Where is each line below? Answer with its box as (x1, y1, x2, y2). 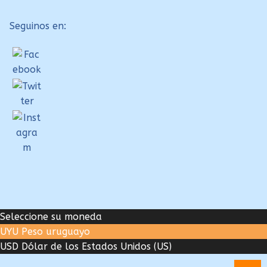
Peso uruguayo (21, 226, 90, 238)
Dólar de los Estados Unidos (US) (21, 241, 172, 253)
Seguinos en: (10, 20, 66, 32)
